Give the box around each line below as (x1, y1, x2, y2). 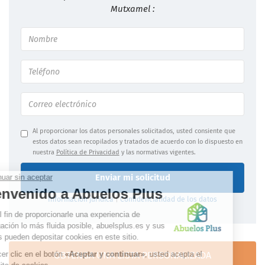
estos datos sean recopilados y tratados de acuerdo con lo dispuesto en (32, 138, 243, 146)
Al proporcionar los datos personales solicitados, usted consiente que (32, 127, 235, 135)
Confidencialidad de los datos (120, 195, 217, 204)
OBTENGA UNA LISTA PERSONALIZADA (54, 250, 211, 261)
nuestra (32, 148, 56, 157)
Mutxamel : (110, 4, 155, 15)
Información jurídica (48, 195, 114, 204)
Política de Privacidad (56, 148, 119, 157)
